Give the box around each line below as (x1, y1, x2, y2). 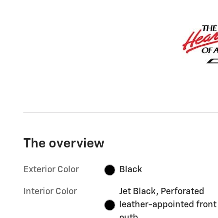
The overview (23, 137, 105, 151)
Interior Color (23, 187, 77, 197)
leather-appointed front (119, 200, 217, 210)
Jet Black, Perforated (119, 187, 204, 197)
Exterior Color (23, 165, 79, 175)
